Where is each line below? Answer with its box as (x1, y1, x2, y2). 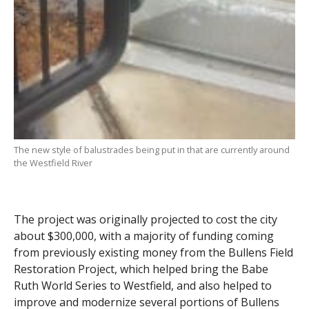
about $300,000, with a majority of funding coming (13, 228, 274, 243)
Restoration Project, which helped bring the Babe (13, 261, 268, 277)
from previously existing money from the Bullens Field (13, 244, 293, 260)
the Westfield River (13, 156, 92, 169)
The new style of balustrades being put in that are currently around (13, 143, 290, 156)
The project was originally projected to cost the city (13, 211, 277, 227)
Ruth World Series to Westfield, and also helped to (13, 277, 272, 293)
